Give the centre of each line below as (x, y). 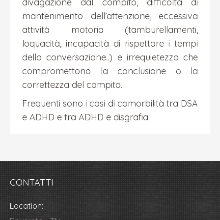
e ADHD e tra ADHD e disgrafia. (86, 117)
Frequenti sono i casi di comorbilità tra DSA (110, 103)
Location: (27, 206)
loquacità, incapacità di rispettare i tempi (110, 43)
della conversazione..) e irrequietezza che (110, 57)
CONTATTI (32, 182)
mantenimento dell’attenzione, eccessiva (110, 16)
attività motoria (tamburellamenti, (110, 30)
